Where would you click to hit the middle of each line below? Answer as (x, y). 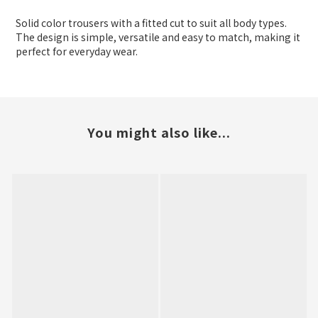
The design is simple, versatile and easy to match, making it (158, 37)
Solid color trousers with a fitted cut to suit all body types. (151, 23)
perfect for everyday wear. (77, 51)
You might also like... (159, 132)
